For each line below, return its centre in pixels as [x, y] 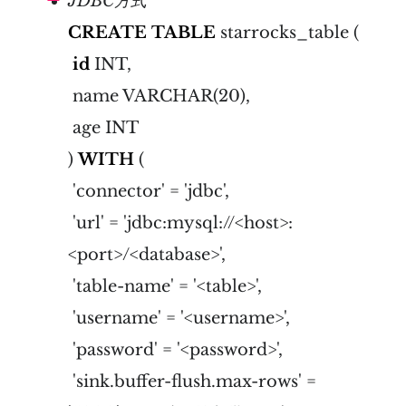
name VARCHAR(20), [159, 96]
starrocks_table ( [287, 32]
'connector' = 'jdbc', [149, 191]
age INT [103, 127]
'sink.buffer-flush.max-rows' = [192, 381]
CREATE [107, 32]
